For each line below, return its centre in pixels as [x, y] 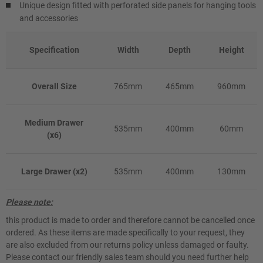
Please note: [29, 202]
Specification [54, 50]
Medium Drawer [54, 123]
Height [231, 50]
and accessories [49, 18]
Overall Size [54, 86]
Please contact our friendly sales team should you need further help [127, 257]
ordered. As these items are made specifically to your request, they [125, 232]
